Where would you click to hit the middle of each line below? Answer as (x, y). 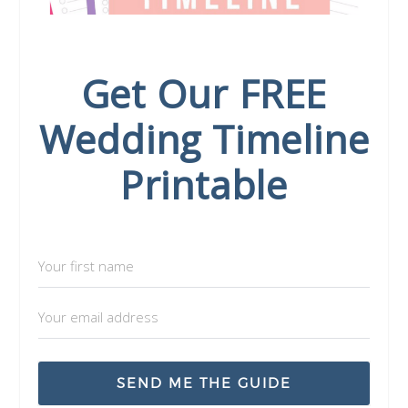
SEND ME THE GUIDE (204, 384)
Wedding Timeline (204, 139)
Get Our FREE (204, 94)
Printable (204, 185)
